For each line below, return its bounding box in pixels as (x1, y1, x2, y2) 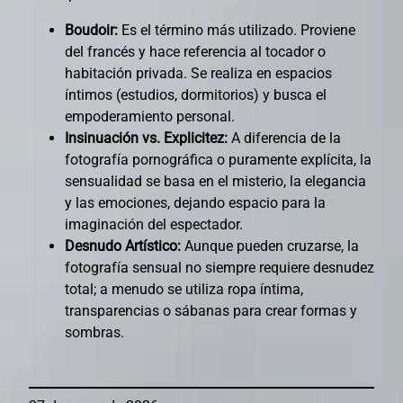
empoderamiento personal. (65, 108, 235, 126)
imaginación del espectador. (65, 216, 243, 234)
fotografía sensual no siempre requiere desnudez (65, 259, 374, 277)
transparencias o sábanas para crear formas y (65, 302, 357, 320)
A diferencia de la (228, 130, 341, 148)
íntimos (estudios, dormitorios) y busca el (65, 86, 327, 104)
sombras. (65, 324, 124, 342)
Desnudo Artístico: (65, 237, 181, 255)
